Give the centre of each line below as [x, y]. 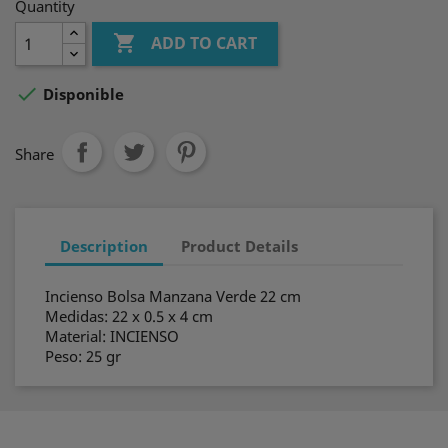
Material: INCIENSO [112, 336]
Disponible [81, 94]
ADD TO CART [204, 43]
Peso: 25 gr [83, 356]
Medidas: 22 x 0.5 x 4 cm [129, 316]
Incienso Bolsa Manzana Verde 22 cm [173, 296]
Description [104, 245]
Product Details [240, 245]
